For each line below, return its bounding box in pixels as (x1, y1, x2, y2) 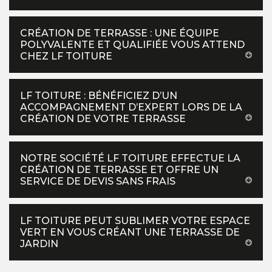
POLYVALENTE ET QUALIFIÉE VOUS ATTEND (20, 39, 245, 51)
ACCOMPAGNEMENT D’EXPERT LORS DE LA (20, 101, 242, 114)
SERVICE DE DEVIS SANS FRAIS (20, 175, 175, 188)
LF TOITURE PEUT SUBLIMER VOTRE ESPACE (20, 215, 250, 227)
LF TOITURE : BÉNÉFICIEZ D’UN (20, 90, 177, 102)
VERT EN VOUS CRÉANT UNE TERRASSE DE (20, 226, 240, 239)
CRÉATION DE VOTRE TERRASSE (20, 113, 186, 125)
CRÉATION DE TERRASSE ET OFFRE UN (20, 164, 219, 176)
